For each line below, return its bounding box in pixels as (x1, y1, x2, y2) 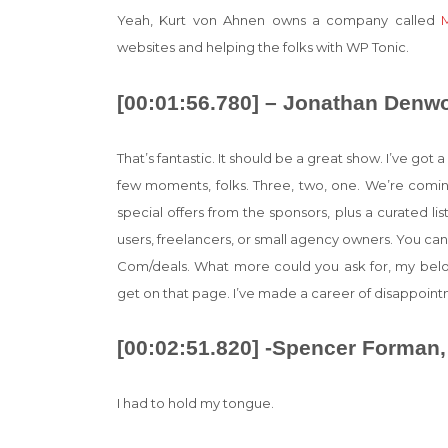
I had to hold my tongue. (117, 395, 274, 412)
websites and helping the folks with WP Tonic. (117, 39, 409, 56)
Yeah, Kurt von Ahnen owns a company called (117, 12, 441, 29)
